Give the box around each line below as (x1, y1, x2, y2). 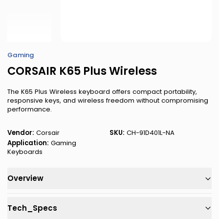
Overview (7, 173, 44, 183)
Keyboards (7, 147, 43, 157)
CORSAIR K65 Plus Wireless (7, 63, 157, 79)
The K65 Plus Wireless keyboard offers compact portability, (7, 87, 197, 96)
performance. (7, 104, 52, 114)
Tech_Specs (7, 202, 57, 213)
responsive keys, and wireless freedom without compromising (7, 95, 208, 105)
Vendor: (7, 128, 34, 137)
